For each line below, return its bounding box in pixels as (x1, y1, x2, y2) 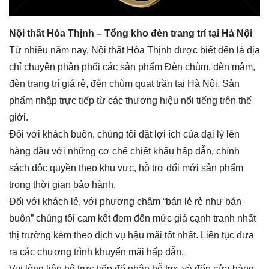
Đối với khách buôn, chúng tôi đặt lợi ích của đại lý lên (9, 128, 240, 139)
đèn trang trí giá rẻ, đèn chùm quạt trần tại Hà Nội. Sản (9, 78, 240, 89)
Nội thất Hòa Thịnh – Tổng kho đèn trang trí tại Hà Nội (9, 28, 252, 38)
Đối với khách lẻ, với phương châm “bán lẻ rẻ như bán (9, 196, 241, 207)
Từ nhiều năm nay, (9, 44, 91, 55)
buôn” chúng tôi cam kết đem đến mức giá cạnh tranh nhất (9, 213, 256, 223)
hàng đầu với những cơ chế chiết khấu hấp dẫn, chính (9, 145, 240, 156)
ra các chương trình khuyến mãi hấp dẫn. (9, 246, 184, 257)
